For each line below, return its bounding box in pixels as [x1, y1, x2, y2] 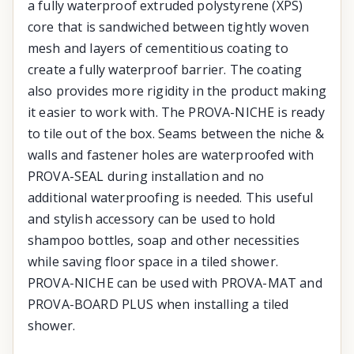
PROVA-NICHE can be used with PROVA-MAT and [28, 273, 322, 292]
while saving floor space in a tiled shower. [28, 252, 278, 270]
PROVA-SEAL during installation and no [28, 167, 264, 185]
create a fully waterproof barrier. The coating [28, 60, 303, 78]
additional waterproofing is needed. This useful [28, 188, 314, 206]
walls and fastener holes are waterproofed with [28, 145, 314, 164]
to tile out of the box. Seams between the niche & [28, 124, 324, 142]
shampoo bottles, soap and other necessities [28, 231, 299, 249]
